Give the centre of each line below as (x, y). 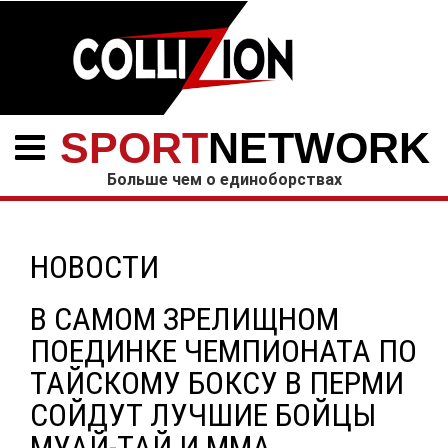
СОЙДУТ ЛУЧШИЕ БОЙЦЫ (203, 415)
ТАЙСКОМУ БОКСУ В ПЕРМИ (217, 383)
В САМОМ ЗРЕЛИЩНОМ (184, 319)
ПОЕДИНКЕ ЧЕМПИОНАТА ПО (223, 351)
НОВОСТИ (94, 267)
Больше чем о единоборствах (224, 179)
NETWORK (319, 148)
